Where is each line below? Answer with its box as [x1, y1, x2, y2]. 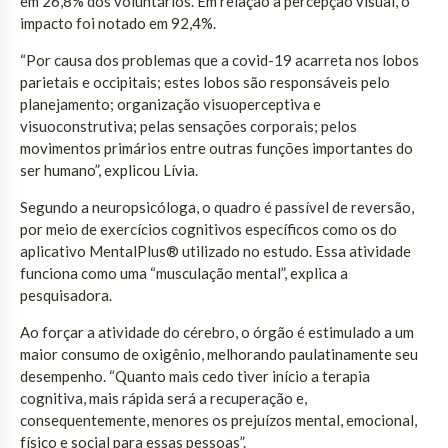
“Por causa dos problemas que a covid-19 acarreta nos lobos [20, 50, 419, 69]
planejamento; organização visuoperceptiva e [20, 94, 321, 113]
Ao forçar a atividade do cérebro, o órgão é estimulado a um [20, 322, 414, 341]
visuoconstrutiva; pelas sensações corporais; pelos [20, 116, 357, 135]
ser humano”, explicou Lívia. [20, 160, 198, 179]
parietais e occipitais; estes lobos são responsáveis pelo [20, 72, 390, 91]
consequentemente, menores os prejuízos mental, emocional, [20, 410, 417, 429]
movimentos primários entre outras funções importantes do [20, 138, 413, 157]
